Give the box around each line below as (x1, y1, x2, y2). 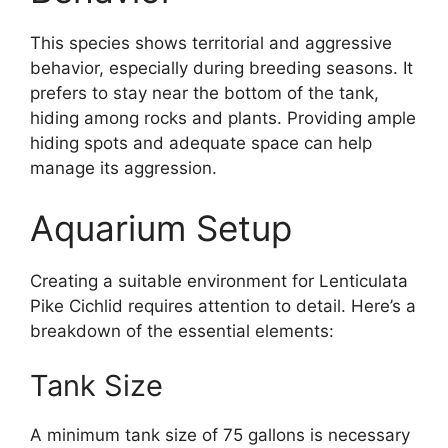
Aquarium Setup (30, 206, 292, 249)
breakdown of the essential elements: (30, 320, 334, 341)
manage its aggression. (30, 158, 217, 179)
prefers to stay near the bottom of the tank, (30, 83, 379, 104)
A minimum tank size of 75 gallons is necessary (30, 425, 410, 446)
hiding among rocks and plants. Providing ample (30, 108, 416, 129)
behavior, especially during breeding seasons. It (30, 58, 413, 79)
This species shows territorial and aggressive (30, 33, 392, 54)
